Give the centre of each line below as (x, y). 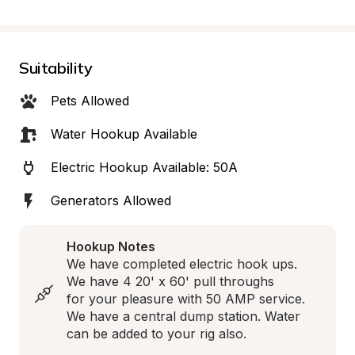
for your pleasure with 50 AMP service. (186, 299)
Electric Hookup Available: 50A (144, 167)
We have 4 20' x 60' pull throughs (172, 281)
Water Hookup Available (124, 134)
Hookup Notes (111, 246)
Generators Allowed (111, 200)
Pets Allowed (90, 101)
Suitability (56, 68)
